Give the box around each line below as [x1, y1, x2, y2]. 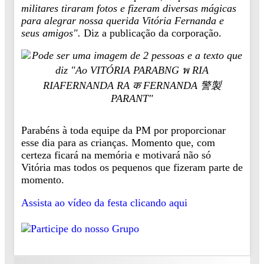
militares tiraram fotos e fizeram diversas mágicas [21, 2, 236, 14]
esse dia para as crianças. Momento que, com [21, 136, 215, 148]
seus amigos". [21, 27, 84, 39]
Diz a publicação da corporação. [84, 27, 222, 39]
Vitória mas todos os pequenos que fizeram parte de [21, 161, 243, 173]
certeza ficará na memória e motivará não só [21, 148, 211, 161]
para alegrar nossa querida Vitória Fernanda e [21, 14, 224, 27]
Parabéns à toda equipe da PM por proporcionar [21, 124, 226, 136]
